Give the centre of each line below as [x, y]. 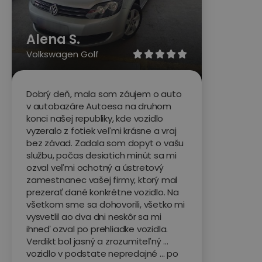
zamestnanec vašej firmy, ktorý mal [102, 180]
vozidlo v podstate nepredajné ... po [102, 254]
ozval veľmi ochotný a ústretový [95, 168]
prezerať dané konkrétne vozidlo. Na [103, 192]
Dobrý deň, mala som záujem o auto [104, 94]
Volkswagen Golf [63, 54]
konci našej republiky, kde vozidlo [95, 119]
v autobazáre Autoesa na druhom [99, 106]
